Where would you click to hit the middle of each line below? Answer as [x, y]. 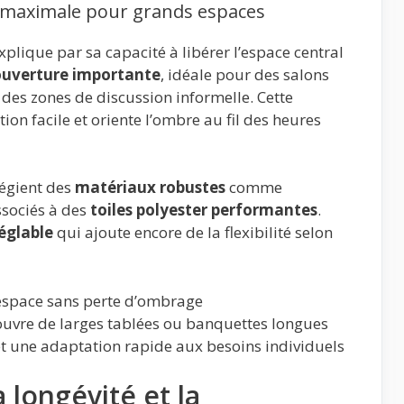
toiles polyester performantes [204, 210]
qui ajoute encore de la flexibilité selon [193, 233]
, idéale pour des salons [245, 74]
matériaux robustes [150, 188]
